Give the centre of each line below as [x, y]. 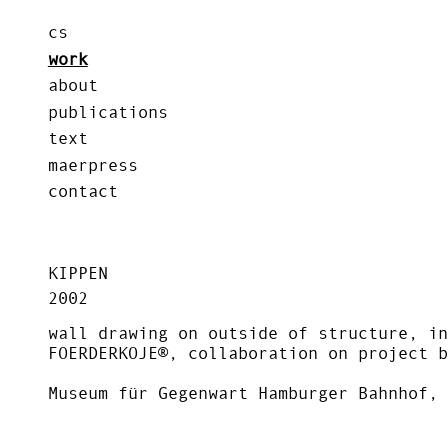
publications [107, 111]
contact [82, 191]
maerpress [92, 164]
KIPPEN [77, 273]
